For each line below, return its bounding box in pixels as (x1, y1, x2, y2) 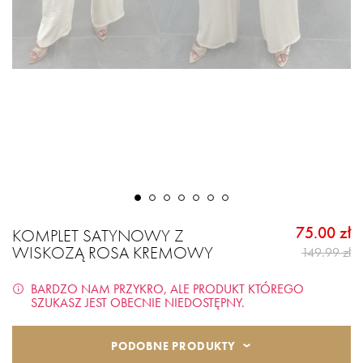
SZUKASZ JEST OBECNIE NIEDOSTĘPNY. (31, 294, 245, 312)
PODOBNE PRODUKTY (111, 339, 236, 354)
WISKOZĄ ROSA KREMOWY (12, 241, 213, 264)
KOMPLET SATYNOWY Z (12, 224, 184, 247)
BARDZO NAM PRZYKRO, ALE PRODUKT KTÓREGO (31, 280, 304, 298)
